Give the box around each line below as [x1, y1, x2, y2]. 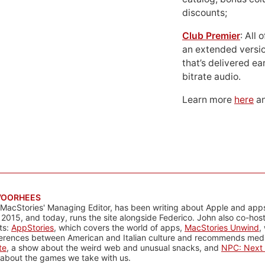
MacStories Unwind [185, 222, 259, 232]
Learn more [182, 93, 234, 105]
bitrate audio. [182, 70, 241, 82]
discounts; [182, 7, 227, 18]
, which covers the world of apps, [54, 222, 185, 232]
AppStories [11, 222, 54, 232]
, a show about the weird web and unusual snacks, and [7, 242, 221, 253]
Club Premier [182, 30, 240, 41]
